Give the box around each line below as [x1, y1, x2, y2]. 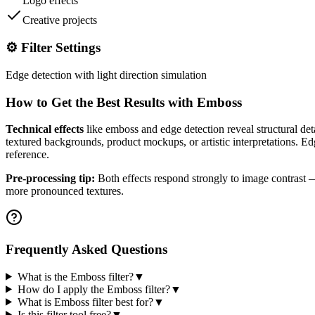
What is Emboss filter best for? [17, 295, 153, 308]
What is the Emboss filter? [17, 270, 134, 283]
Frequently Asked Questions [6, 241, 167, 257]
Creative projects [22, 14, 97, 27]
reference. [6, 148, 49, 161]
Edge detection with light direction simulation [6, 68, 207, 81]
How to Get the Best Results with [6, 94, 197, 110]
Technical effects [6, 123, 84, 136]
